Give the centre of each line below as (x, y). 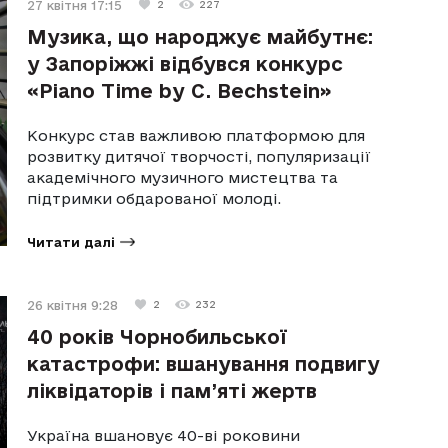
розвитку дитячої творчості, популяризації (199, 156)
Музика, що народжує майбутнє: (200, 36)
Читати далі (71, 241)
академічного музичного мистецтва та (183, 177)
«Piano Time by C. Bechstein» (179, 90)
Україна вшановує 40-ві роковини (164, 435)
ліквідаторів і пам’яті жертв (172, 390)
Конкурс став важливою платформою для (196, 135)
